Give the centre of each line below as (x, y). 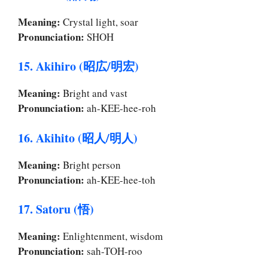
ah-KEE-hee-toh (120, 179)
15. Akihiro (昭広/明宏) (78, 66)
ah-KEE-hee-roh (120, 108)
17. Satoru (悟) (56, 209)
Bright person (91, 165)
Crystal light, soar (99, 22)
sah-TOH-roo (113, 251)
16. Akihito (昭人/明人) (78, 138)
